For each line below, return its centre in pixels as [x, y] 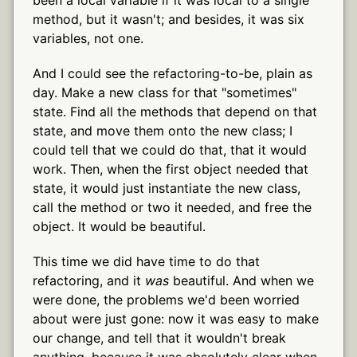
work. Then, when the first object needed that [171, 169]
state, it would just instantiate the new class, [167, 188]
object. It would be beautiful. [119, 226]
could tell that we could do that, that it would [170, 149]
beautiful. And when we [241, 280]
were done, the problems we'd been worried [166, 299]
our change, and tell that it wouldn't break [159, 337]
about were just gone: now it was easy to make [176, 318]
